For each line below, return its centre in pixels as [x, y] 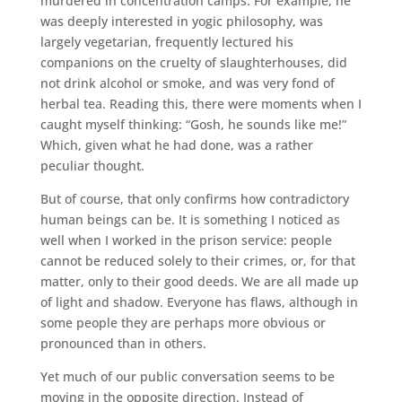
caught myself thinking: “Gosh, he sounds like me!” [193, 124]
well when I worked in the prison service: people [186, 240]
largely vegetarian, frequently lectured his [166, 42]
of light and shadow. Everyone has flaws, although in [199, 302]
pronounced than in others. [123, 343]
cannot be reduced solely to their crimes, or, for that [197, 261]
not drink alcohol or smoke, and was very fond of [187, 83]
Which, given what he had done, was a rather [176, 145]
